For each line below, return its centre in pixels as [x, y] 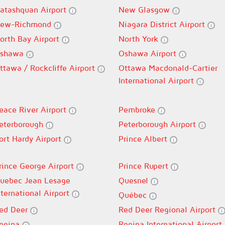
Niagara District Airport [163, 24]
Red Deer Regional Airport [168, 209]
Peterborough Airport [158, 124]
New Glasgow [145, 10]
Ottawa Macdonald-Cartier [168, 68]
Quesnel [135, 180]
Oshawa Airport [149, 53]
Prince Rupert [145, 166]
